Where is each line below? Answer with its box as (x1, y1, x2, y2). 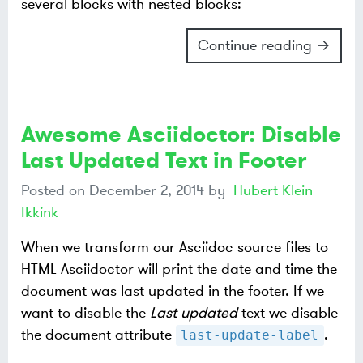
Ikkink (21, 203, 58, 223)
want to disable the (21, 303, 150, 323)
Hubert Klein (233, 181, 313, 201)
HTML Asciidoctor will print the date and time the (21, 259, 337, 280)
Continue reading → (198, 36, 331, 56)
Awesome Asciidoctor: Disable (21, 120, 341, 150)
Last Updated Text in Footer (21, 146, 306, 176)
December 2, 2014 (89, 181, 204, 201)
